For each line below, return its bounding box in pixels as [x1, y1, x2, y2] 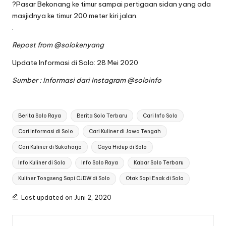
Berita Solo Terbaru [76, 112, 127, 119]
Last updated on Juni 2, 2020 [21, 194, 111, 202]
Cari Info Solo [142, 112, 178, 119]
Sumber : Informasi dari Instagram [12, 75, 127, 85]
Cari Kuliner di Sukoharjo [18, 143, 82, 150]
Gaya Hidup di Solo [97, 143, 147, 150]
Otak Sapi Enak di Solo [125, 175, 184, 182]
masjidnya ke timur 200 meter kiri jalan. [12, 11, 138, 20]
